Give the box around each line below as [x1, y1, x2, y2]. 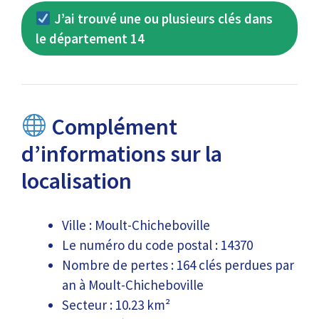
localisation [21, 167, 132, 195]
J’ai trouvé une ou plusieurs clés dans [51, 10, 273, 27]
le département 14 [36, 30, 145, 47]
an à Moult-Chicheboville [62, 276, 204, 293]
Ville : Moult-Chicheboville [62, 216, 210, 234]
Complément [47, 113, 178, 141]
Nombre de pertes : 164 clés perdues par [62, 256, 294, 273]
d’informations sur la [21, 140, 222, 168]
